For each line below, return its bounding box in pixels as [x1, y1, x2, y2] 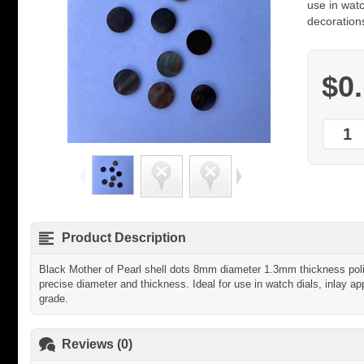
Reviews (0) [62, 337, 132, 351]
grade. [39, 292, 68, 305]
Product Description [62, 231, 186, 245]
